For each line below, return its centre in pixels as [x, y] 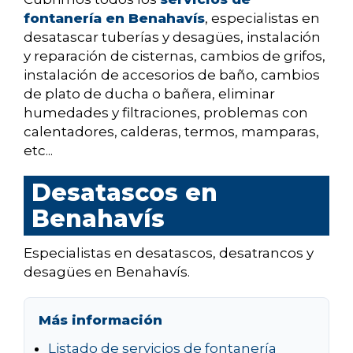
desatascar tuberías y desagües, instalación [172, 37]
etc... [38, 151]
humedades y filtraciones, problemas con [166, 113]
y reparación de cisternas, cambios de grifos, [175, 56]
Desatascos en [124, 193]
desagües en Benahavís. [107, 272]
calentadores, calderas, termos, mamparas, [171, 132]
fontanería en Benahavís [114, 19]
